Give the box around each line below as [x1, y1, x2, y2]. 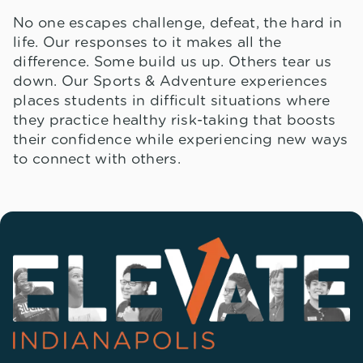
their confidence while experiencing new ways [13, 132, 348, 147]
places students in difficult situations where [13, 93, 331, 109]
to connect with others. [13, 152, 181, 167]
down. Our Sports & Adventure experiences [13, 74, 327, 89]
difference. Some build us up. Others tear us [13, 54, 332, 70]
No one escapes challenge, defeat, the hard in [13, 15, 343, 31]
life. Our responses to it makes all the [13, 35, 282, 50]
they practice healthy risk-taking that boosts [13, 113, 336, 128]
